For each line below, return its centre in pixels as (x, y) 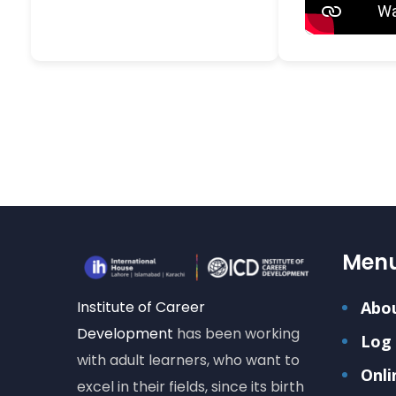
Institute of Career (141, 307)
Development (125, 333)
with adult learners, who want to (188, 360)
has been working (236, 333)
